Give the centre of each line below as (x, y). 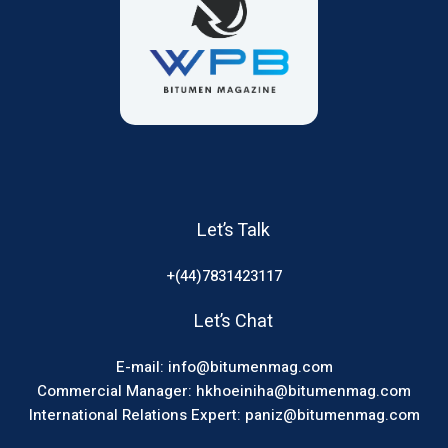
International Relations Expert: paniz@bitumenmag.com (224, 415)
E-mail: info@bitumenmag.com (224, 367)
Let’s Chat (233, 322)
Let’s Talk (233, 231)
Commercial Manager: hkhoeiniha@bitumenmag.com (224, 391)
